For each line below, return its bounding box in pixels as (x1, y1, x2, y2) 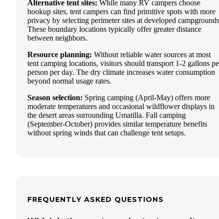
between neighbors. (27, 33, 88, 42)
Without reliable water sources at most (92, 50, 211, 59)
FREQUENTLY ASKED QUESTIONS (27, 195, 164, 204)
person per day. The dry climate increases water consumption (27, 67, 215, 76)
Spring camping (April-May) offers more (83, 93, 210, 102)
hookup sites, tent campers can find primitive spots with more (27, 7, 216, 16)
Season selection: (27, 93, 83, 102)
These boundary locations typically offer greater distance (27, 24, 201, 33)
